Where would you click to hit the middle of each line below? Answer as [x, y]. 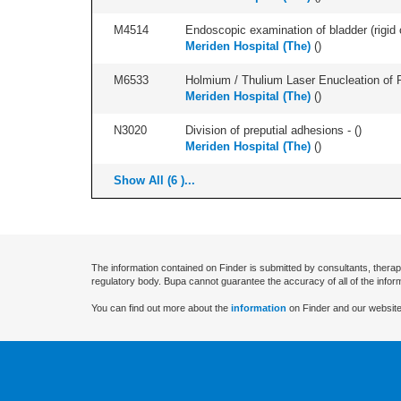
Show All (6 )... [154, 180]
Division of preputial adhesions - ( [272, 130]
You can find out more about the [161, 308]
